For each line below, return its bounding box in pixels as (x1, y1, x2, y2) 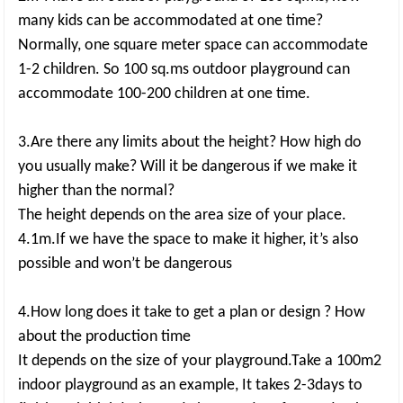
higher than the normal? (18, 183, 175, 200)
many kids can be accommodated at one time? (18, 13, 324, 30)
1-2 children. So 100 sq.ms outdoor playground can (18, 61, 351, 78)
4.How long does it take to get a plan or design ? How (18, 304, 366, 321)
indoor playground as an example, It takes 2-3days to (18, 377, 363, 394)
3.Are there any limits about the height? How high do (18, 134, 363, 151)
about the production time (18, 328, 192, 345)
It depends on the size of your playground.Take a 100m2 (18, 353, 382, 370)
